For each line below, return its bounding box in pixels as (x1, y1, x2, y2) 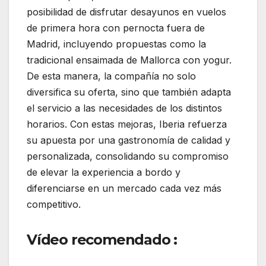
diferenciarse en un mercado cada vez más (27, 182, 221, 195)
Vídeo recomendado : (27, 231, 178, 249)
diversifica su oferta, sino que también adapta (27, 86, 231, 99)
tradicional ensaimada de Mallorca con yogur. (27, 54, 232, 66)
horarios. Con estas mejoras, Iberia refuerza (27, 118, 227, 131)
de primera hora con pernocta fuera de (27, 22, 205, 34)
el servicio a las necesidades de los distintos (27, 102, 222, 115)
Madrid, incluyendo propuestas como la (27, 38, 206, 50)
